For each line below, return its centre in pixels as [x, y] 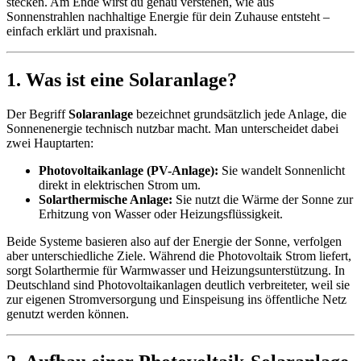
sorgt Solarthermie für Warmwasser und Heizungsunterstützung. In [176, 270]
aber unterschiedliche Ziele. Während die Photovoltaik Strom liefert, [179, 255]
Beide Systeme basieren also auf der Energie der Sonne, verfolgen [174, 241]
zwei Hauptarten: [50, 143]
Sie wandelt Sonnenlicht [282, 170]
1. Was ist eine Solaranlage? [122, 79]
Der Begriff [37, 114]
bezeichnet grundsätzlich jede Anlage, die [240, 114]
